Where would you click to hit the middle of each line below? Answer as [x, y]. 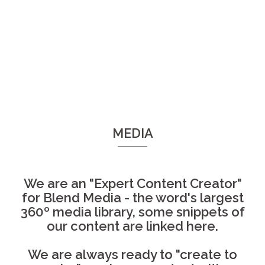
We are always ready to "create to [132, 254]
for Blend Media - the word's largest [132, 198]
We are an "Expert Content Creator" [132, 183]
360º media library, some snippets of [132, 212]
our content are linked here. [132, 226]
